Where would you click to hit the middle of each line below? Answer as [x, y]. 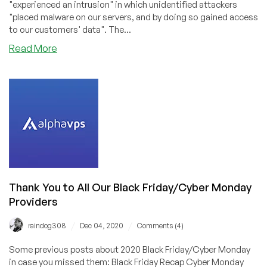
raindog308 [47, 225]
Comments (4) [160, 225]
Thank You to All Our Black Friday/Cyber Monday [130, 187]
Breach [72, 100]
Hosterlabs [80, 60]
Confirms [77, 74]
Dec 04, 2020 [102, 225]
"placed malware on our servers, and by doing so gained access [133, 17]
